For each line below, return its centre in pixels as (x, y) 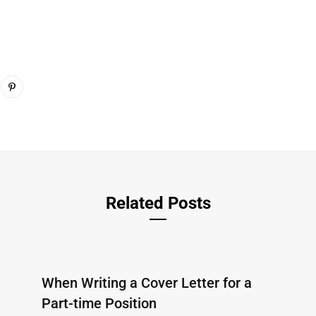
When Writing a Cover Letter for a (147, 283)
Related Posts (158, 203)
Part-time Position (99, 304)
